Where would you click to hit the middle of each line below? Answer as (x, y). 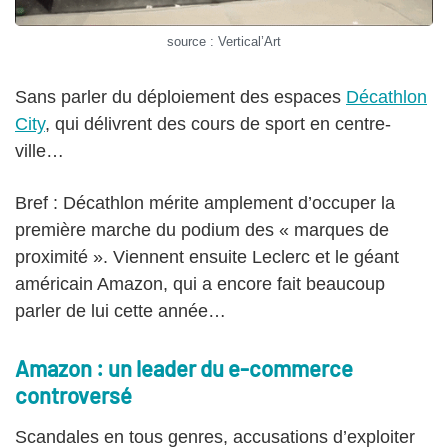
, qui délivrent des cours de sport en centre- (218, 124)
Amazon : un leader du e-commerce (184, 368)
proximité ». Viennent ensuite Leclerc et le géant (207, 257)
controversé (73, 395)
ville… (39, 151)
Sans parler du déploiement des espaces (180, 97)
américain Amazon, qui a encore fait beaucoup (200, 284)
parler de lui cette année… (120, 311)
